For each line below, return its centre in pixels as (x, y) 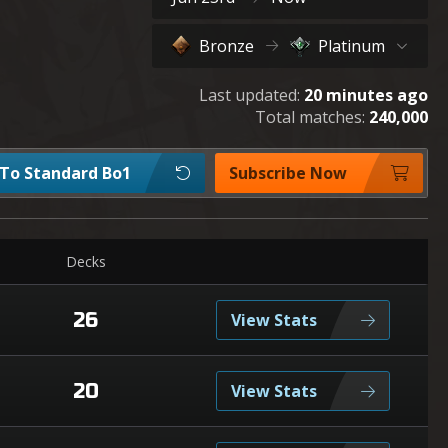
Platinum (352, 46)
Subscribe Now (288, 173)
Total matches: (312, 117)
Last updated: (249, 95)
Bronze (226, 46)
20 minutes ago (366, 95)
